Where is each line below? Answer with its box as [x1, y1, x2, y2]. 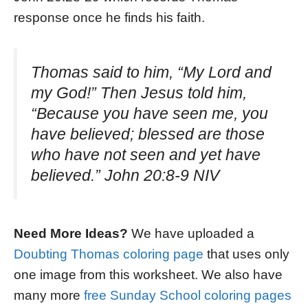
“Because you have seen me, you [31, 104, 268, 123]
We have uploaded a [128, 225, 254, 241]
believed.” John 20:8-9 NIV [31, 166, 219, 185]
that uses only [203, 246, 289, 261]
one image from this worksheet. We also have [14, 267, 283, 282]
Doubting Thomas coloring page [14, 246, 203, 261]
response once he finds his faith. [14, 10, 205, 25]
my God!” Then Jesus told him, [31, 84, 247, 102]
